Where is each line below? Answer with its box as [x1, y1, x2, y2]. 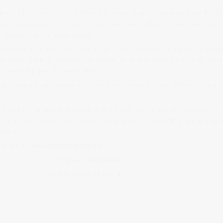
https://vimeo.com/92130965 [49, 183, 126, 192]
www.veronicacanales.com [31, 141, 103, 150]
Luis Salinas [88, 155, 120, 164]
